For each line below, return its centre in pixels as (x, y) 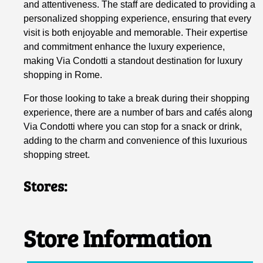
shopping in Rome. (63, 75)
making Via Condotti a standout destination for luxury (133, 61)
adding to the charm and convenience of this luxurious (136, 141)
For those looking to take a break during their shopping (137, 99)
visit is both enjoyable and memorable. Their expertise (136, 33)
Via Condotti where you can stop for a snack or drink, (133, 127)
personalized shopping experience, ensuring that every (138, 19)
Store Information (118, 238)
